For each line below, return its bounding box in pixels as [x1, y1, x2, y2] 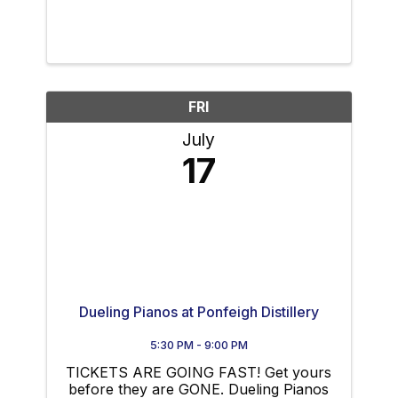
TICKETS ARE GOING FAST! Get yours [66, 362, 332, 381]
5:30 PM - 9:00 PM [149, 338, 248, 352]
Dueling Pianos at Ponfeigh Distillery [78, 302, 319, 321]
